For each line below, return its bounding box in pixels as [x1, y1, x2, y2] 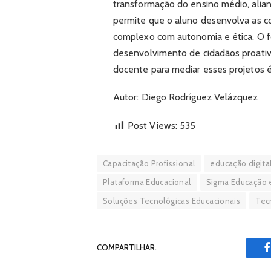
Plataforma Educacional [103, 177, 191, 187]
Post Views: [128, 119, 177, 131]
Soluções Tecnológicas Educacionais [103, 195, 241, 206]
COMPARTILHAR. [97, 243, 157, 253]
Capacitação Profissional [103, 158, 195, 168]
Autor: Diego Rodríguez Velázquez [113, 91, 258, 103]
